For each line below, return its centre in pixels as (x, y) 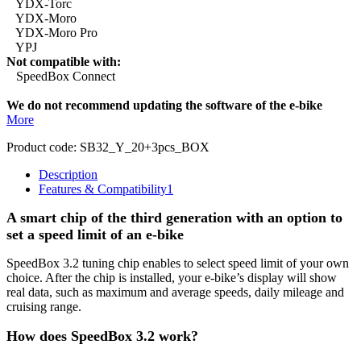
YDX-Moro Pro (52, 32)
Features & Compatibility (103, 189)
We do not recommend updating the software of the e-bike (164, 105)
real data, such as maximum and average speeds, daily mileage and (175, 292)
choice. (26, 277)
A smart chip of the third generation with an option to (174, 217)
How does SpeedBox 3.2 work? (102, 336)
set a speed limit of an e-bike (95, 234)
